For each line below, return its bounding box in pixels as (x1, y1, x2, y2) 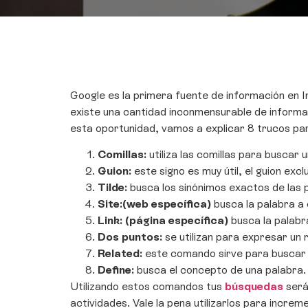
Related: (98, 247, 142, 261)
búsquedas (225, 280, 283, 294)
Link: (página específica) (98, 214, 228, 228)
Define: (98, 263, 134, 277)
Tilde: (98, 181, 127, 195)
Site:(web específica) (98, 197, 211, 211)
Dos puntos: (98, 230, 162, 244)
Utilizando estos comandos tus (70, 280, 225, 294)
